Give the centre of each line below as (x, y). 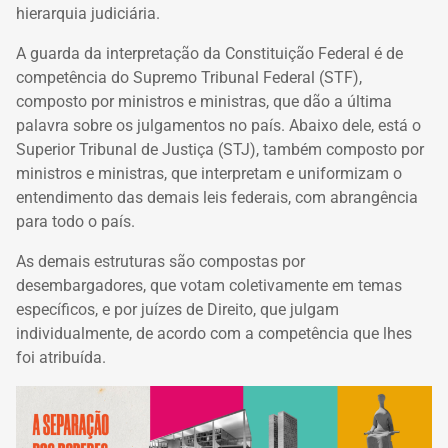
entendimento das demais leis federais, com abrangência (217, 197)
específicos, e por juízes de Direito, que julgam (177, 309)
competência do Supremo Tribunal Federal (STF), (189, 77)
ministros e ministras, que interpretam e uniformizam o (209, 173)
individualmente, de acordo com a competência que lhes (214, 333)
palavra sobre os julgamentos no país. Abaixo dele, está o (218, 125)
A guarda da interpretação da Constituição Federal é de (209, 53)
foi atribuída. (61, 357)
